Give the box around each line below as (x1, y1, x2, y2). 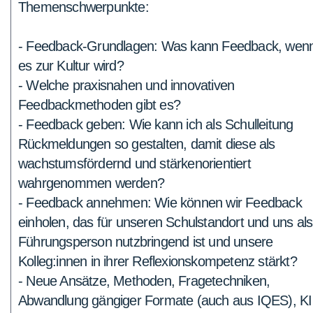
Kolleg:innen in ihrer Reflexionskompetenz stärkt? (18, 254, 297, 269)
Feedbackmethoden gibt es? (18, 97, 180, 112)
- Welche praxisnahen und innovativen (18, 78, 235, 93)
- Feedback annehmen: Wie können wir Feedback (18, 195, 302, 210)
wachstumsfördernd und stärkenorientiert (18, 156, 251, 171)
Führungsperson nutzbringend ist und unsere (18, 234, 273, 249)
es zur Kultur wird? (18, 58, 124, 73)
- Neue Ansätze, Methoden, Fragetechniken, (18, 273, 270, 289)
